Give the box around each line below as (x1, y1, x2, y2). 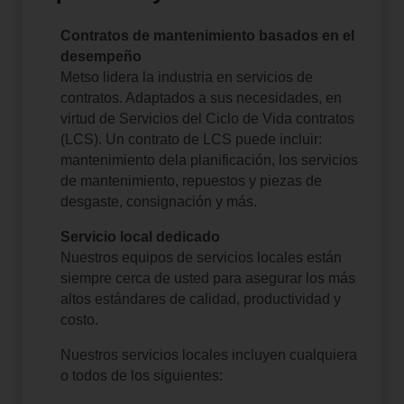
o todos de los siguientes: (60, 367, 223, 383)
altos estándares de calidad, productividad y (60, 290, 341, 307)
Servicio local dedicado (60, 228, 220, 244)
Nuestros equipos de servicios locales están (60, 249, 342, 265)
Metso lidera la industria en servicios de (60, 69, 313, 85)
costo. (60, 311, 98, 327)
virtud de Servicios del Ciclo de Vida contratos (60, 110, 354, 126)
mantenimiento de (60, 151, 175, 168)
